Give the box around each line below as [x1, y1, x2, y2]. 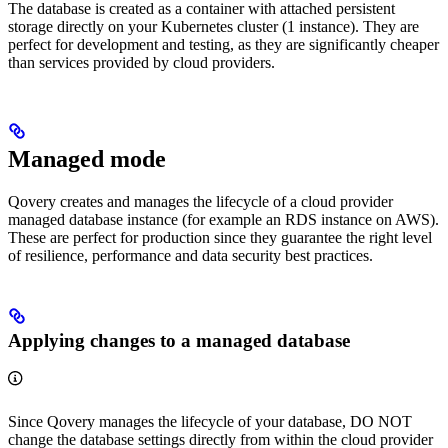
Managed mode [8, 146, 166, 173]
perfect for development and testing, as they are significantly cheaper [8, 36, 439, 54]
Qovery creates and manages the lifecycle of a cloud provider [8, 193, 393, 211]
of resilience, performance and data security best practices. [8, 247, 373, 265]
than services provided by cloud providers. [8, 54, 275, 72]
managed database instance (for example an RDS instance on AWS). [8, 211, 439, 229]
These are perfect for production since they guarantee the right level [8, 229, 432, 247]
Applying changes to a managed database [8, 330, 350, 352]
